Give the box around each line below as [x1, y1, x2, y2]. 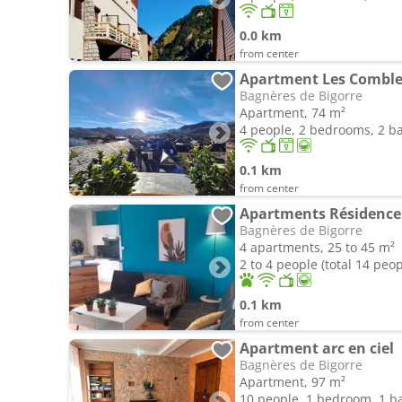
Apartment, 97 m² [240, 373, 345, 390]
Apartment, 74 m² [240, 104, 345, 121]
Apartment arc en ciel [240, 338, 394, 358]
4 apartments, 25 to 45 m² [240, 239, 395, 256]
